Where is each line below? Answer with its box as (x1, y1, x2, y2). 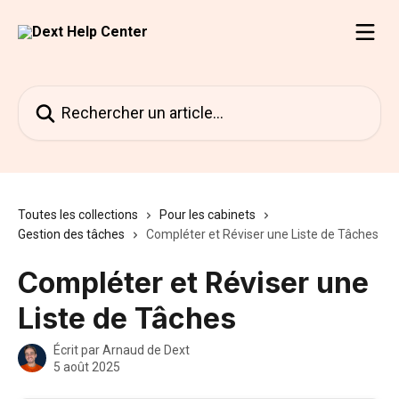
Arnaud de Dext (102, 343, 190, 357)
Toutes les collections (18, 208, 138, 222)
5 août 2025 (53, 360, 120, 374)
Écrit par (53, 343, 102, 357)
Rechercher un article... (17, 87, 155, 104)
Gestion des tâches (18, 227, 125, 241)
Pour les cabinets (159, 208, 256, 222)
